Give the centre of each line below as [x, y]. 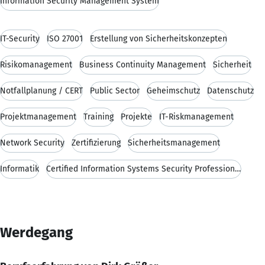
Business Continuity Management [143, 64]
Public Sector [115, 91]
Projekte [136, 117]
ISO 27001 [65, 38]
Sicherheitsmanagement [174, 143]
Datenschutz [230, 91]
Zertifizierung [96, 143]
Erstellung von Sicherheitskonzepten [159, 38]
